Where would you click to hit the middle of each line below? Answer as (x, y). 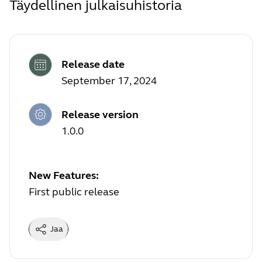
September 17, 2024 (109, 81)
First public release (74, 192)
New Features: (64, 175)
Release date (93, 65)
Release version (100, 114)
